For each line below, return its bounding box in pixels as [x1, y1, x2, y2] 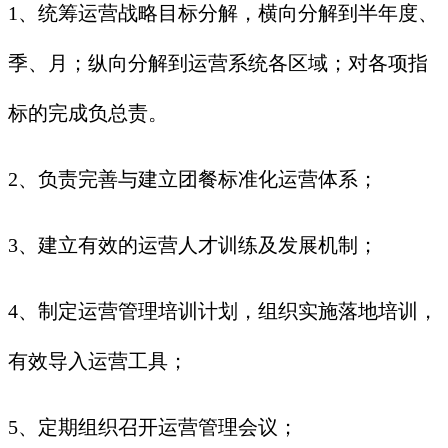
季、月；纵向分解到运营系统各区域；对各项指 [8, 52, 428, 75]
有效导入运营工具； [8, 350, 188, 373]
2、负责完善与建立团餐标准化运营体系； [8, 168, 378, 191]
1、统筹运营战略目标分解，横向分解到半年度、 [8, 2, 438, 25]
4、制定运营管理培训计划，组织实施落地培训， [8, 300, 438, 323]
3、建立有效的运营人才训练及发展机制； [8, 234, 378, 257]
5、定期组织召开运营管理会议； [8, 416, 298, 439]
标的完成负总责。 [8, 102, 168, 125]
